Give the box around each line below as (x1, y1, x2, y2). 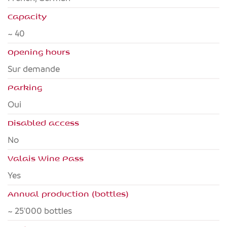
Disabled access (8, 117, 79, 128)
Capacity (8, 11, 47, 22)
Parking (8, 82, 42, 93)
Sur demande (12, 64, 60, 74)
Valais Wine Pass (8, 153, 84, 164)
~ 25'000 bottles (13, 206, 72, 216)
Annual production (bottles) (8, 188, 129, 199)
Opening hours (8, 46, 70, 57)
